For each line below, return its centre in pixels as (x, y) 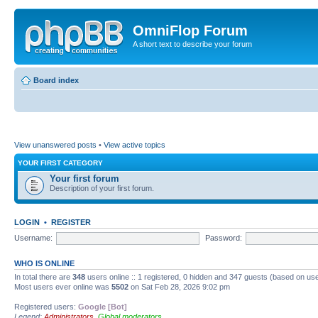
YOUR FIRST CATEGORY (60, 163)
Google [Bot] (103, 307)
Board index (56, 80)
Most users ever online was (63, 287)
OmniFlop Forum (190, 31)
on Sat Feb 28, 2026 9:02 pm (179, 287)
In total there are (43, 277)
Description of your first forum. (102, 188)
